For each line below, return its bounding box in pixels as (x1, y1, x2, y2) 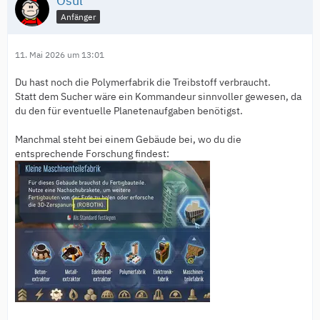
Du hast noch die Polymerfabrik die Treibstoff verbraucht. (15, 76, 271, 89)
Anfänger (61, 11, 96, 22)
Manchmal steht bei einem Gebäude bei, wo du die (15, 133, 241, 146)
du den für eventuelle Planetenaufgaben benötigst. (15, 104, 243, 118)
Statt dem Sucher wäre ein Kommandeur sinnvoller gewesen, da (15, 90, 301, 104)
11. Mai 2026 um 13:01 (15, 49, 104, 61)
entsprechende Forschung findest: (15, 147, 169, 161)
